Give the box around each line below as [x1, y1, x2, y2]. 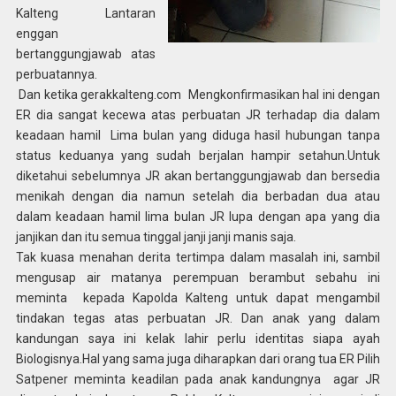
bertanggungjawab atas [15, 47, 156, 61]
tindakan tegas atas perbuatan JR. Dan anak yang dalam [15, 311, 381, 325]
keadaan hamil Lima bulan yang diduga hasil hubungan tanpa [15, 128, 381, 142]
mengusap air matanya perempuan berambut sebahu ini [15, 270, 381, 285]
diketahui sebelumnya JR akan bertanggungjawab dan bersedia [15, 169, 381, 183]
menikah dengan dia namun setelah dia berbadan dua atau [15, 189, 381, 203]
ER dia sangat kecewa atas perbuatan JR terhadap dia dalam [15, 108, 381, 122]
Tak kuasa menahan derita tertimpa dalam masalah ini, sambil [15, 250, 381, 264]
